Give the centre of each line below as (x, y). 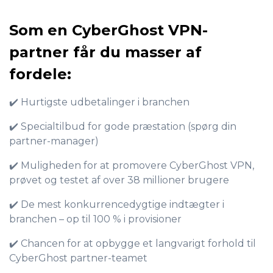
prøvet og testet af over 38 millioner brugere (119, 180)
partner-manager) (54, 141)
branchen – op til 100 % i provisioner (95, 219)
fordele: (40, 74)
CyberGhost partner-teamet (78, 258)
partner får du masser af (105, 52)
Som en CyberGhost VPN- (108, 30)
